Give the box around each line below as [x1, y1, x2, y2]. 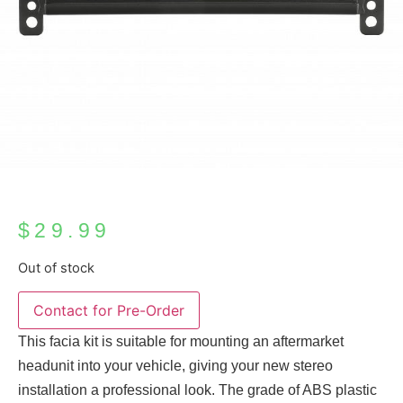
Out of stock [18, 260, 94, 277]
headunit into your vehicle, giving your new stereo [18, 357, 333, 373]
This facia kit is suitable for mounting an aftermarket [18, 333, 344, 349]
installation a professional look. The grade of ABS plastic [18, 381, 377, 398]
